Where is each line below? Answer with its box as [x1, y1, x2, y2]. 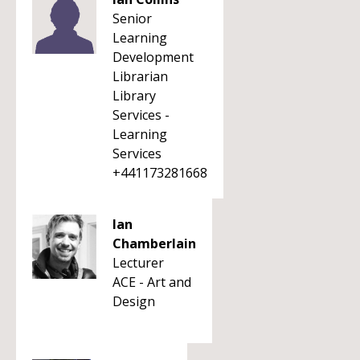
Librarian [112, 67, 168, 85]
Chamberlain [112, 235, 196, 252]
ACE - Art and [112, 273, 191, 291]
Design [112, 292, 155, 310]
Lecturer [112, 254, 164, 272]
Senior [112, 10, 152, 27]
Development [112, 48, 194, 66]
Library [112, 87, 156, 104]
